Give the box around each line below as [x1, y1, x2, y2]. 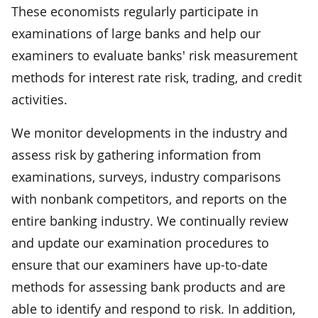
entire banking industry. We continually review [11, 212, 288, 229]
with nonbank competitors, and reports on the [11, 190, 287, 207]
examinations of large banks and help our [11, 24, 261, 42]
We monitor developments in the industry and [11, 124, 287, 141]
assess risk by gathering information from [11, 146, 261, 163]
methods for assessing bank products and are [11, 278, 285, 295]
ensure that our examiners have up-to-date [11, 256, 268, 273]
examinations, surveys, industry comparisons [11, 168, 281, 185]
